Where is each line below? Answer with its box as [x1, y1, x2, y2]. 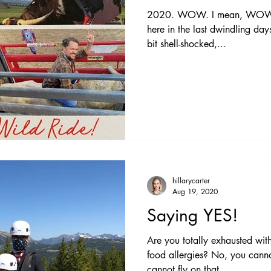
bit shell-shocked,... [147, 38, 226, 50]
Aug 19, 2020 [172, 186, 218, 197]
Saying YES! [147, 204, 238, 226]
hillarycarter [172, 175, 210, 186]
